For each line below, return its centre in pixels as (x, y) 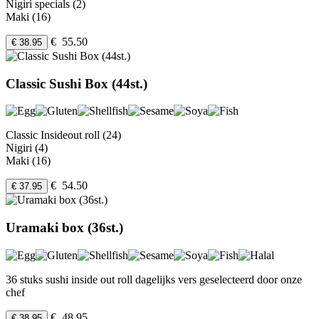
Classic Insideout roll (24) (63, 135)
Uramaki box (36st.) (64, 228)
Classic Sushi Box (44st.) (77, 83)
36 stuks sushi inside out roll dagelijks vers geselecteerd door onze (154, 279)
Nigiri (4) (27, 148)
